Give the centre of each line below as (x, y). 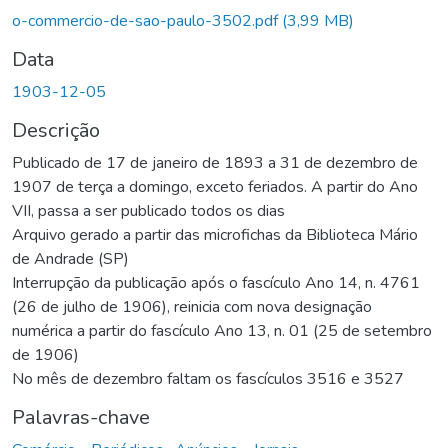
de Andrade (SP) (70, 258)
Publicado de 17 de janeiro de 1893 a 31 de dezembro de (215, 162)
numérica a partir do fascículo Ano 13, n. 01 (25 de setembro (222, 330)
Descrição (56, 130)
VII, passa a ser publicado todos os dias (148, 210)
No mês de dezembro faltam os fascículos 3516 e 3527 (208, 378)
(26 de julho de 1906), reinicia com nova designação (192, 306)
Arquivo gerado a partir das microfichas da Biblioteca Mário (215, 234)
